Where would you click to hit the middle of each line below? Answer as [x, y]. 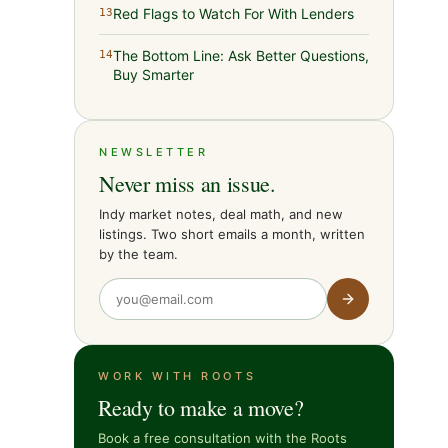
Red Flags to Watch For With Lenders [234, 13]
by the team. [139, 254]
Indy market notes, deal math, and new [221, 214]
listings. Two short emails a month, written [232, 234]
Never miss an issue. [187, 183]
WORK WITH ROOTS [177, 376]
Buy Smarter [154, 74]
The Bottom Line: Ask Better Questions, [241, 55]
